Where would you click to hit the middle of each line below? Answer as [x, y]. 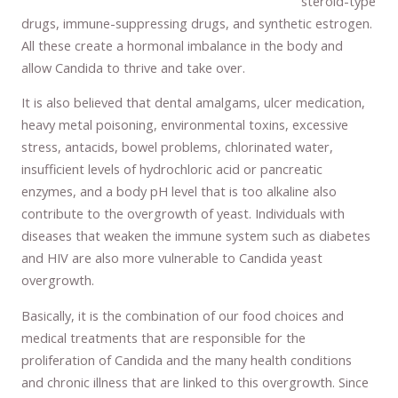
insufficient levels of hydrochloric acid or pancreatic [172, 169]
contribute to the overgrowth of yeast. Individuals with [183, 214]
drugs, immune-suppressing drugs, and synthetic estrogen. [197, 23]
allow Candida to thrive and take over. [134, 67]
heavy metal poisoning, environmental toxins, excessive [185, 125]
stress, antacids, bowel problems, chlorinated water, [178, 147]
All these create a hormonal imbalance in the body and [183, 45]
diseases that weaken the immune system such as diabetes [196, 236]
